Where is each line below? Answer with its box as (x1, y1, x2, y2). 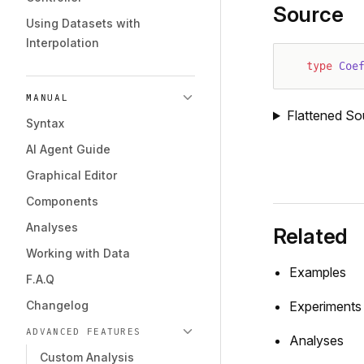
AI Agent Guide (26, 142, 110, 156)
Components (26, 194, 98, 208)
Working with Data (26, 246, 130, 260)
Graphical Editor (26, 168, 117, 182)
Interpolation (26, 36, 99, 50)
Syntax (26, 116, 64, 130)
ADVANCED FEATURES (26, 327, 141, 336)
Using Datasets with (26, 16, 141, 30)
